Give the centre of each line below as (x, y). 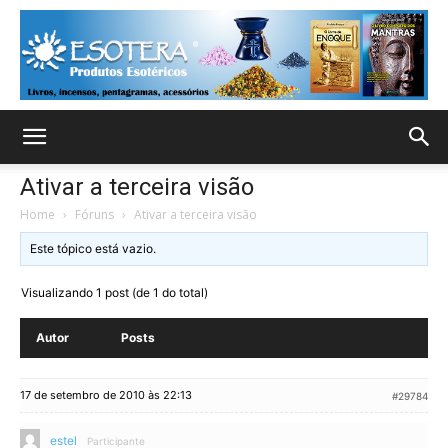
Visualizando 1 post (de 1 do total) (114, 292)
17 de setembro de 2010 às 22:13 (106, 395)
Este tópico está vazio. (93, 248)
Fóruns (94, 214)
